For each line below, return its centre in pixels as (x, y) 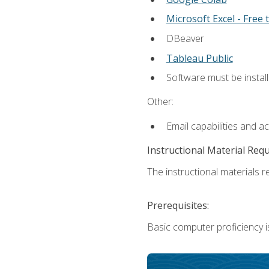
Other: (160, 102)
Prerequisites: (178, 205)
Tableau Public (199, 58)
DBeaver (185, 38)
